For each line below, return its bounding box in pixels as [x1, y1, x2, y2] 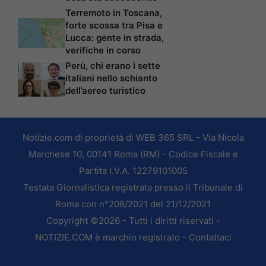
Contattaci [188, 232, 232, 243]
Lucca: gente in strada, [65, 32, 164, 44]
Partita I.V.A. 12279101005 [78, 165, 188, 177]
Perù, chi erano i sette [65, 60, 160, 72]
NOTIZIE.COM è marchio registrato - [34, 232, 189, 243]
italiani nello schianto [65, 72, 157, 84]
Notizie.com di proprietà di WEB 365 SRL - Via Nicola [22, 132, 244, 144]
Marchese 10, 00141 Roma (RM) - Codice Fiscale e [28, 148, 238, 160]
